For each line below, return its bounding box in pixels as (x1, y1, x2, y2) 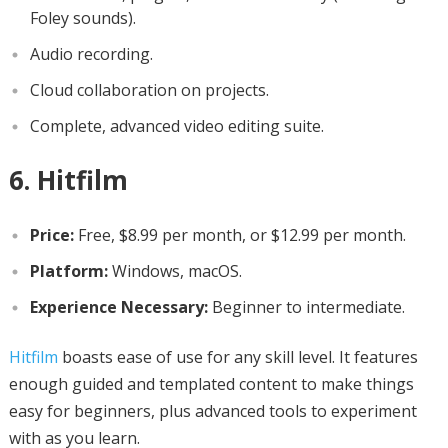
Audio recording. (29, 42, 153, 65)
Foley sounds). (29, 6, 136, 29)
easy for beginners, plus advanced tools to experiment (8, 399, 417, 422)
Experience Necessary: (29, 295, 208, 318)
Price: (29, 223, 74, 246)
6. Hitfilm (8, 161, 128, 198)
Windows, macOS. (107, 259, 242, 282)
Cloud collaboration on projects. (29, 78, 269, 101)
